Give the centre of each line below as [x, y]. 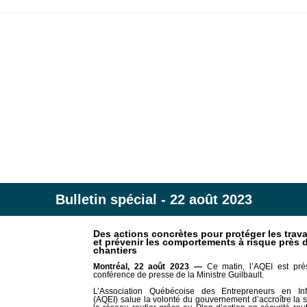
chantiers [115, 250]
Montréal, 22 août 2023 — [148, 267]
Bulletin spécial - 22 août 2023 [153, 199]
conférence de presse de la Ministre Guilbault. [179, 275]
